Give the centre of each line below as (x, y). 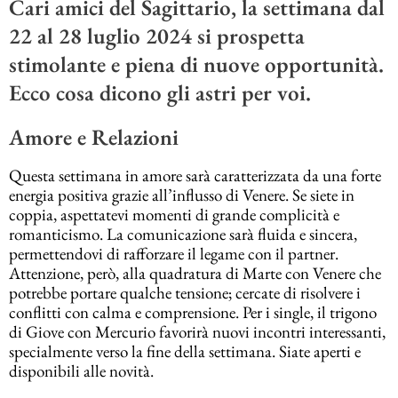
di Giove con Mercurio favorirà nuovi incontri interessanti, (197, 332)
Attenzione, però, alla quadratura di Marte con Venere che (195, 274)
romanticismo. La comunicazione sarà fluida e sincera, (183, 235)
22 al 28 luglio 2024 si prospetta (157, 36)
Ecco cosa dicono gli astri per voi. (160, 93)
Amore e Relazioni (94, 136)
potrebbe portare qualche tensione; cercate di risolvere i (185, 293)
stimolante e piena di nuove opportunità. (196, 64)
